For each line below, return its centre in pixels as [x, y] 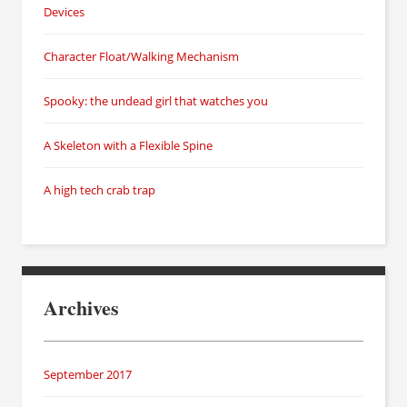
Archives [81, 307]
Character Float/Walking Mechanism [141, 56]
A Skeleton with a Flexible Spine [128, 145]
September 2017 [88, 374]
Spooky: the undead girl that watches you [156, 100]
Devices [64, 11]
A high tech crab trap [99, 189]
